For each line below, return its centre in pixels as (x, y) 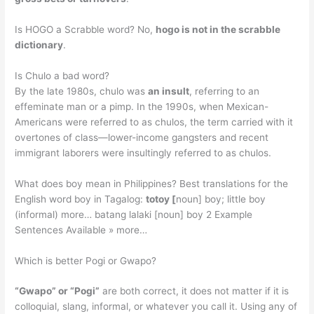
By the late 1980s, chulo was (82, 91)
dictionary (39, 45)
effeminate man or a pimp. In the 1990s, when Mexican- (142, 106)
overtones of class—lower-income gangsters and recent (142, 137)
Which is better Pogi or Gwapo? (86, 260)
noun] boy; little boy (221, 199)
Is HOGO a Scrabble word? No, (86, 29)
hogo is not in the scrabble (218, 29)
